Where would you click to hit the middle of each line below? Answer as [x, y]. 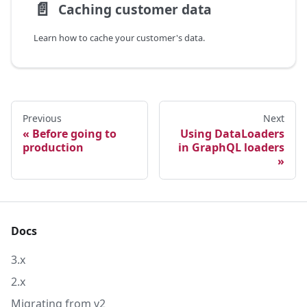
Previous [42, 119]
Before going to [74, 134]
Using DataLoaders [232, 134]
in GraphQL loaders [231, 148]
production [53, 148]
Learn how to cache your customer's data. [119, 38]
